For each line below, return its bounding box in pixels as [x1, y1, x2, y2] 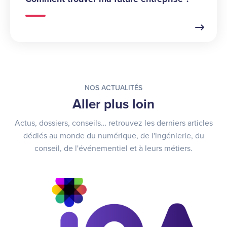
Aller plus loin [72, 96, 155, 112]
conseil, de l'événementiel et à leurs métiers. [34, 143, 193, 154]
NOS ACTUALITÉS [85, 84, 142, 93]
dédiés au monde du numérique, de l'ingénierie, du [23, 131, 204, 141]
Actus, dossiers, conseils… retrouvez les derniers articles [14, 118, 213, 129]
